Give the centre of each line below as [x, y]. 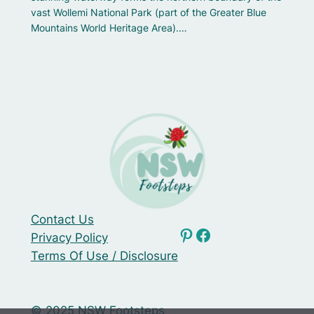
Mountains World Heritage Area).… [109, 28]
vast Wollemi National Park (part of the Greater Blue [148, 13]
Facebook [198, 234]
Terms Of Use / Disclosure [104, 255]
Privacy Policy [69, 237]
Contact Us [62, 219]
